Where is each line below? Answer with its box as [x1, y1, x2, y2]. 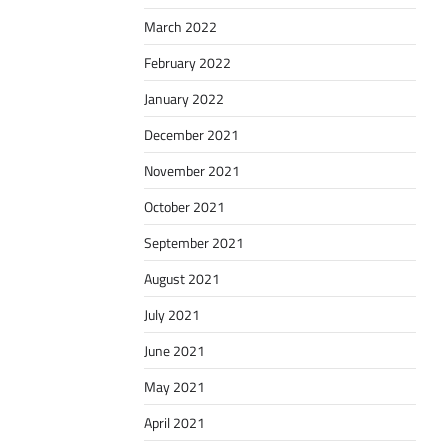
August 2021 [144, 268, 220, 290]
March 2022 [144, 16, 217, 38]
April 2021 [144, 412, 205, 434]
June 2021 [144, 340, 205, 362]
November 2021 [144, 160, 240, 182]
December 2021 [144, 124, 239, 146]
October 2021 [144, 196, 225, 218]
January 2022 [144, 88, 224, 110]
